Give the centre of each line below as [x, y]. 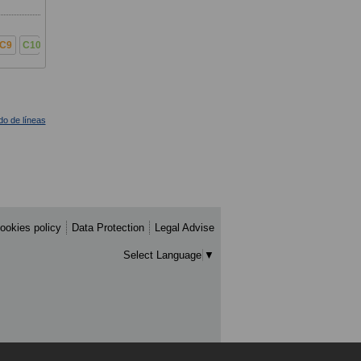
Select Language [162, 255]
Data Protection [108, 227]
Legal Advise [185, 227]
